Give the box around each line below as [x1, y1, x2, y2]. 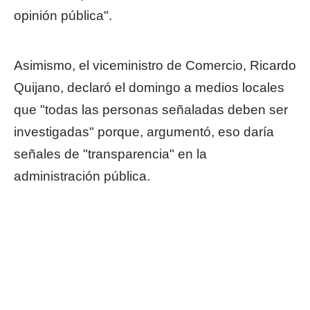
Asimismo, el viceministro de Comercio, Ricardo [14, 58, 296, 73]
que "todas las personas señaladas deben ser [14, 102, 288, 117]
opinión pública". [14, 8, 112, 23]
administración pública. [14, 169, 150, 183]
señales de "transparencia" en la [14, 147, 207, 161]
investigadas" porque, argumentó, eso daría [14, 125, 274, 139]
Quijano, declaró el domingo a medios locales [14, 80, 284, 95]
